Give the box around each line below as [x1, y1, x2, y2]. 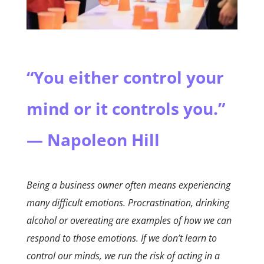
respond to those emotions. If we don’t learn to [26, 231, 217, 245]
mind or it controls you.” [26, 97, 225, 120]
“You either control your [26, 65, 224, 88]
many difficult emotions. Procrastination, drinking [26, 196, 229, 209]
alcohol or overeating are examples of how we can [26, 213, 232, 227]
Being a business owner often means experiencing [26, 178, 230, 192]
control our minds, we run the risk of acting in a [26, 249, 220, 262]
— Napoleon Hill [26, 128, 160, 151]
